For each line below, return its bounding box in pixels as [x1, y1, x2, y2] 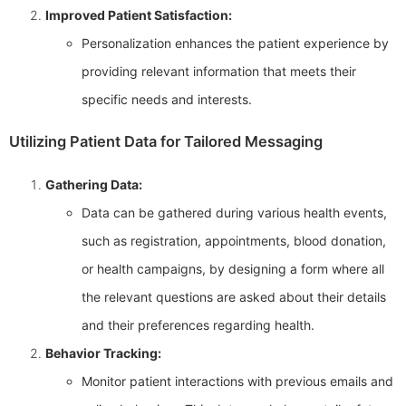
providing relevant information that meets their [82, 63, 356, 79]
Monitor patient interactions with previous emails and [82, 373, 393, 390]
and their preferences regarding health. [82, 317, 318, 333]
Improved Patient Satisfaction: [45, 6, 232, 23]
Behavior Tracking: [45, 345, 161, 362]
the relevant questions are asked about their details [82, 289, 386, 305]
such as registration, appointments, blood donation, [82, 233, 386, 249]
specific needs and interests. [82, 91, 252, 107]
